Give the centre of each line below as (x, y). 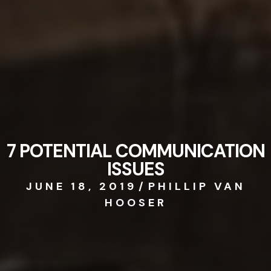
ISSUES (135, 169)
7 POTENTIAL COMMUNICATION (135, 151)
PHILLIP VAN (197, 186)
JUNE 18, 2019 (81, 186)
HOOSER (135, 202)
